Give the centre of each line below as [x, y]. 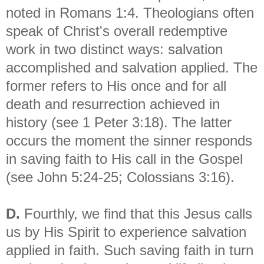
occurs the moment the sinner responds [129, 140]
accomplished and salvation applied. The [132, 67]
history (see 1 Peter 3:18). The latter [119, 122]
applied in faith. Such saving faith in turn [130, 250]
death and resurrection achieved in [113, 104]
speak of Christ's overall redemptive [117, 31]
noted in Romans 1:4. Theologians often [130, 12]
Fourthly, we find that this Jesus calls [136, 213]
